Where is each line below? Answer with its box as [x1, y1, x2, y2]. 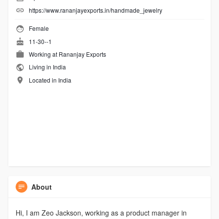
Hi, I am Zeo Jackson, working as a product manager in [15, 208, 187, 218]
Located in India [28, 75, 71, 84]
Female [27, 24, 49, 33]
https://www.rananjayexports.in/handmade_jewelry [28, 6, 162, 15]
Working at [28, 50, 59, 59]
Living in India [27, 63, 66, 71]
